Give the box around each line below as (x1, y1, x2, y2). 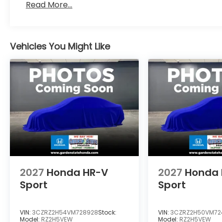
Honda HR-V (47, 166, 108, 180)
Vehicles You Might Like (10, 40, 110, 53)
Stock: (98, 208, 116, 217)
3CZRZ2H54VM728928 (32, 208, 98, 217)
